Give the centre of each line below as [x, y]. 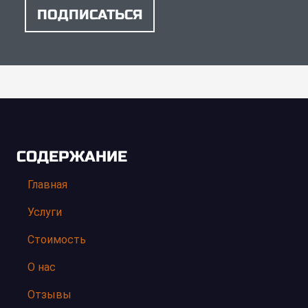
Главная [47, 184]
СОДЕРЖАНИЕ [72, 156]
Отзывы [49, 294]
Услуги [45, 212]
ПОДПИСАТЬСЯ [90, 14]
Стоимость [57, 239]
